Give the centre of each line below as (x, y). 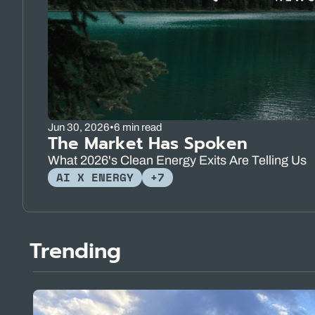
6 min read (138, 128)
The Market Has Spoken (148, 144)
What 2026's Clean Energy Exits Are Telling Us (177, 161)
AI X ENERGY (95, 178)
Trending (75, 251)
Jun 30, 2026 (79, 128)
